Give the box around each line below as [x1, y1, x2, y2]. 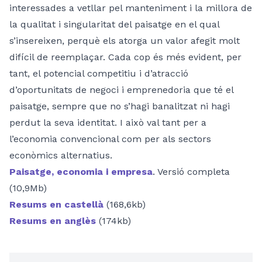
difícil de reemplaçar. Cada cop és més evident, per [9, 51, 242, 63]
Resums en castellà [9, 198, 104, 210]
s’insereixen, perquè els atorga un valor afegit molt [9, 35, 240, 46]
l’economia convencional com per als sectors [9, 133, 211, 144]
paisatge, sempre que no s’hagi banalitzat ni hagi [9, 100, 230, 112]
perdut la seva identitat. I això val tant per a [9, 116, 206, 128]
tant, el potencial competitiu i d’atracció [9, 67, 188, 79]
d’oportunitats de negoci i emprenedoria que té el [9, 84, 233, 95]
